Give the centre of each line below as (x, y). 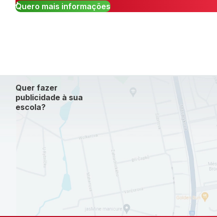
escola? (31, 107)
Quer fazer (37, 88)
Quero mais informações (63, 7)
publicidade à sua (49, 98)
